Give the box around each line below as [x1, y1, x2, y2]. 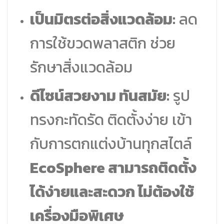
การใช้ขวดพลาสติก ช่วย [29, 31, 175, 54]
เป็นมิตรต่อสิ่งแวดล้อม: [29, 7, 175, 30]
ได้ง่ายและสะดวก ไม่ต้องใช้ [29, 180, 194, 203]
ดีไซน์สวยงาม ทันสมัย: [29, 84, 169, 107]
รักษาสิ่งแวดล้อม [29, 55, 132, 78]
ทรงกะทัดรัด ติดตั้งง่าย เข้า [29, 108, 192, 131]
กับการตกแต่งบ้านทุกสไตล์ [29, 132, 192, 155]
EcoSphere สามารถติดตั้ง [29, 156, 196, 179]
